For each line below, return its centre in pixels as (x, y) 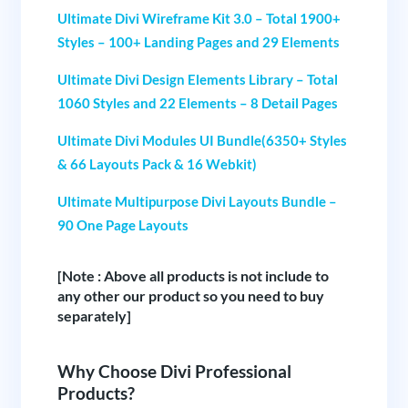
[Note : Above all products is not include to (193, 275)
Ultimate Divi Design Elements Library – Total (197, 79)
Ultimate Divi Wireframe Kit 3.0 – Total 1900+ (199, 18)
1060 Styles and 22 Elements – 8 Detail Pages (197, 102)
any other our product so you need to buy (190, 295)
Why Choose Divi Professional (174, 372)
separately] (94, 315)
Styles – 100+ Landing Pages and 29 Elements (198, 41)
